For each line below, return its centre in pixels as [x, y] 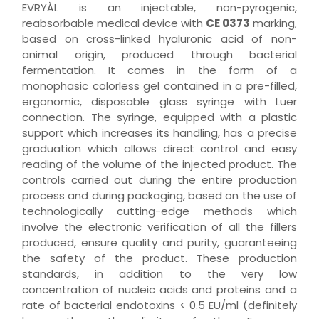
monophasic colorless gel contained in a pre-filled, [159, 86]
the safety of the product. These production [159, 258]
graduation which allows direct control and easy [159, 149]
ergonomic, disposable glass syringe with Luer [159, 102]
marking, [273, 23]
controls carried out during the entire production [159, 180]
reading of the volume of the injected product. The [159, 164]
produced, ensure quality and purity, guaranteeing [159, 243]
